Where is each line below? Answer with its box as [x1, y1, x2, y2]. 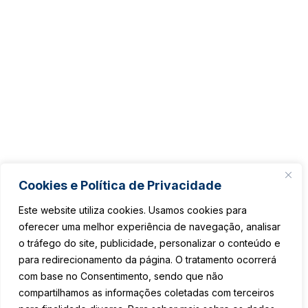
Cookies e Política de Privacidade [19, 178, 221, 192]
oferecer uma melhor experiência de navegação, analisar [19, 221, 280, 232]
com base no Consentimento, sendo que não [19, 270, 223, 282]
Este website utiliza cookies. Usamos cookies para [19, 204, 247, 216]
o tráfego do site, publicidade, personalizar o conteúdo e [19, 237, 280, 249]
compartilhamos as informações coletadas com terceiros [19, 287, 274, 298]
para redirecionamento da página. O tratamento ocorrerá [19, 254, 276, 265]
